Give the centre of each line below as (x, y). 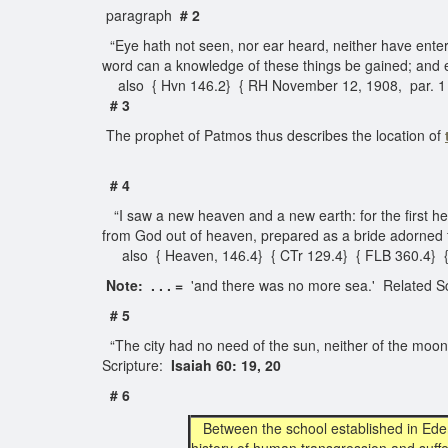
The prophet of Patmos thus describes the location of (273, 135)
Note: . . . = (142, 285)
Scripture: (136, 365)
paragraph (141, 15)
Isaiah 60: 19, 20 (226, 365)
